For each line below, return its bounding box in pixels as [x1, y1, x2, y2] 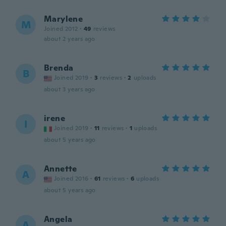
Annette [44, 163, 77, 174]
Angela [44, 214, 73, 224]
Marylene [44, 14, 83, 24]
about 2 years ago [44, 35, 95, 43]
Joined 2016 [54, 175, 89, 183]
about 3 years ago [44, 85, 95, 93]
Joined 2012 [44, 25, 78, 33]
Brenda [44, 63, 74, 73]
